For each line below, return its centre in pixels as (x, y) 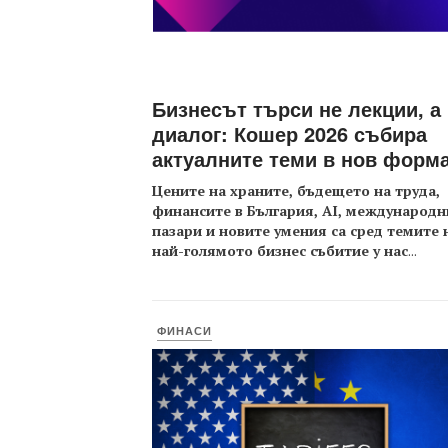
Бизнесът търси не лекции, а (296, 108)
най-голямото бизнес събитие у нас (280, 250)
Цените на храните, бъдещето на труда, (296, 190)
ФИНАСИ (184, 331)
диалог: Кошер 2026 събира (289, 133)
